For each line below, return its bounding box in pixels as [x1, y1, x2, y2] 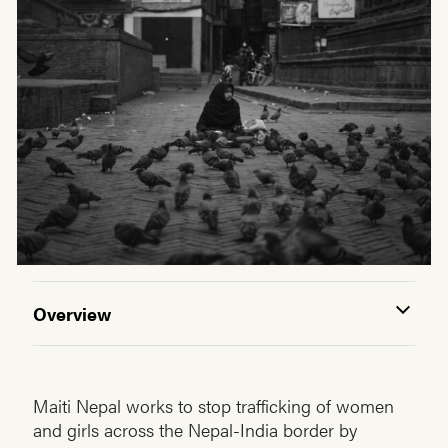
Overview [33, 300, 111, 326]
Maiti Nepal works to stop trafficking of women [33, 393, 394, 419]
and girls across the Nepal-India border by [33, 417, 357, 443]
